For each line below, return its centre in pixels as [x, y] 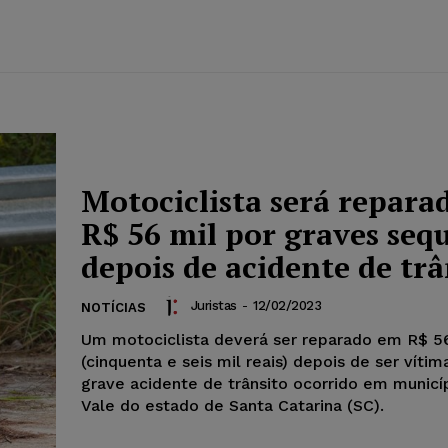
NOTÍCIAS [113, 307]
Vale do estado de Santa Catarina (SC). [232, 405]
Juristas [213, 305]
